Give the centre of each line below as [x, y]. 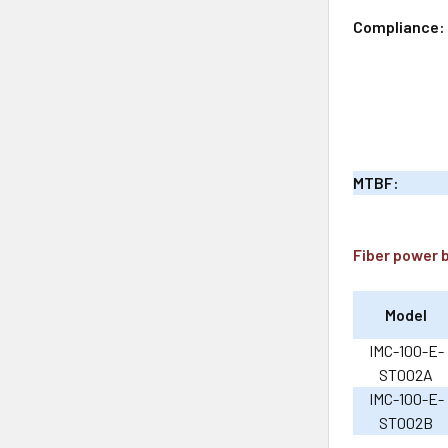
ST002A [406, 374]
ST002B [406, 422]
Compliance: [399, 26]
